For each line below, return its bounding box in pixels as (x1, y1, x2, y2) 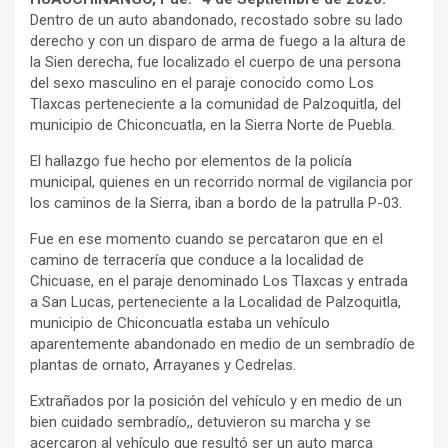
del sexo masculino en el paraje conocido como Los (30, 73, 374, 92)
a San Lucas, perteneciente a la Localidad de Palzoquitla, (30, 292, 401, 311)
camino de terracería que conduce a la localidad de (30, 250, 364, 269)
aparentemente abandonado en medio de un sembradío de (30, 334, 415, 353)
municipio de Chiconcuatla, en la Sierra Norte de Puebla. (30, 115, 395, 134)
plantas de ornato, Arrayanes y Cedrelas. (30, 355, 296, 374)
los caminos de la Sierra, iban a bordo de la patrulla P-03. (30, 193, 402, 212)
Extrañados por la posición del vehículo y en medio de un (30, 391, 402, 410)
